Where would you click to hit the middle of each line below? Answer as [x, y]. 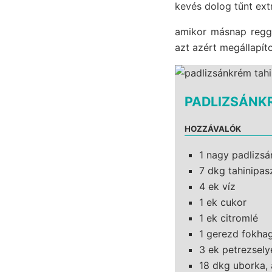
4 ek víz [217, 186]
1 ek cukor [223, 202]
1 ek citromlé [229, 218]
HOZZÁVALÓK [213, 128]
